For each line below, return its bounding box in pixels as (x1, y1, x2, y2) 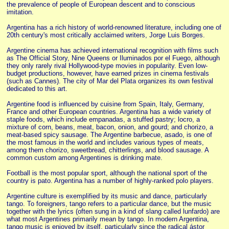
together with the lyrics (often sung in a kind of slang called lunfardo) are (7, 208, 220, 215)
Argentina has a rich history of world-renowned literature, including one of (7, 24, 221, 31)
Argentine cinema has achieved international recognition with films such (7, 47, 218, 54)
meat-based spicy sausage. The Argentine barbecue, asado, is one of (7, 131, 212, 139)
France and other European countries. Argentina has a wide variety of (7, 108, 211, 116)
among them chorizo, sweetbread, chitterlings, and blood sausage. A (7, 146, 209, 154)
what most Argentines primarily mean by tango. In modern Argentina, (7, 215, 209, 223)
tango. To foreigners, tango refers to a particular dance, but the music (7, 200, 212, 208)
